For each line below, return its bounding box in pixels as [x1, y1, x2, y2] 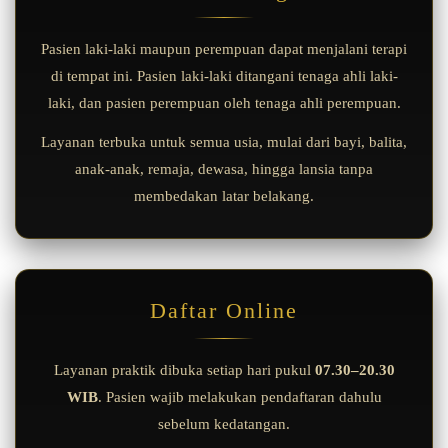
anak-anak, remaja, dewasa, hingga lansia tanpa [75, 161, 373, 178]
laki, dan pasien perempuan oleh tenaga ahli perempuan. [47, 95, 401, 112]
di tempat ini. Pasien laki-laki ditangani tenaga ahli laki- [50, 68, 398, 85]
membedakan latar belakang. [134, 188, 314, 205]
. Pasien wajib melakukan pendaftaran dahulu [97, 389, 382, 406]
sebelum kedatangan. [158, 416, 290, 433]
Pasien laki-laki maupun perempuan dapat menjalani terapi [41, 41, 407, 58]
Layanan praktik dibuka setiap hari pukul [53, 362, 315, 379]
